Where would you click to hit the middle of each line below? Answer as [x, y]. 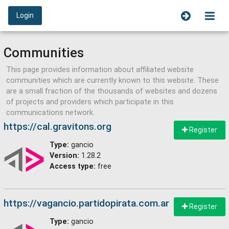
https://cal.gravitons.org [58, 127]
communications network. [50, 113]
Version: [64, 156]
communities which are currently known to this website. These [112, 81]
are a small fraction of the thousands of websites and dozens [112, 91]
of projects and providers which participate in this [90, 102]
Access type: [73, 166]
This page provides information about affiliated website [100, 70]
